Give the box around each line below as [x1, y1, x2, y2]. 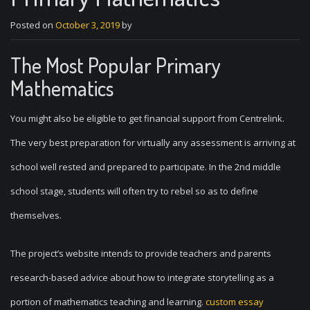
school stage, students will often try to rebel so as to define [10, 185, 258, 197]
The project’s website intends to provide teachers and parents [10, 247, 271, 259]
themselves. [10, 209, 62, 221]
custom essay [206, 295, 264, 308]
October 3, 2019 [55, 19, 120, 31]
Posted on [10, 19, 55, 31]
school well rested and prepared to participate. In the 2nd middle [10, 161, 281, 173]
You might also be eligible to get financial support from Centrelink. [10, 112, 284, 125]
